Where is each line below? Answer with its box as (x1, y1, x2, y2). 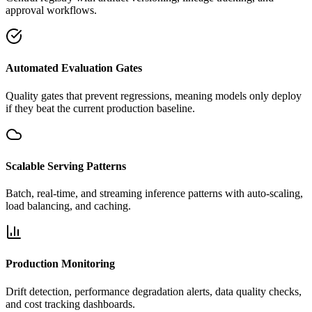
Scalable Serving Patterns (6, 159, 126, 172)
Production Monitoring (6, 258, 115, 270)
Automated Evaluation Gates (6, 62, 142, 75)
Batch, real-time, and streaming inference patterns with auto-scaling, (6, 187, 303, 200)
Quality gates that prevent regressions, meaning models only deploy (6, 89, 302, 102)
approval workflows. (6, 4, 97, 16)
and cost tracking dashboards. (6, 297, 135, 310)
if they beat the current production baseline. (6, 102, 195, 114)
